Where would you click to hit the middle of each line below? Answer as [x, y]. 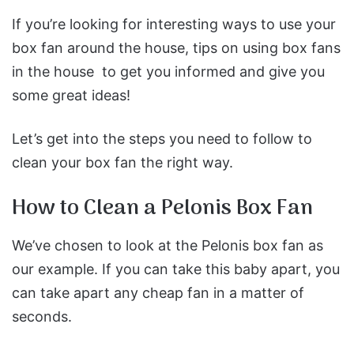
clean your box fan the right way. [122, 162]
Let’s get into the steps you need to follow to [162, 138]
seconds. [42, 316]
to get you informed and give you [211, 71]
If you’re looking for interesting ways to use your [174, 24]
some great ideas [69, 95]
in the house [53, 71]
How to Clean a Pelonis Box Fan [162, 208]
